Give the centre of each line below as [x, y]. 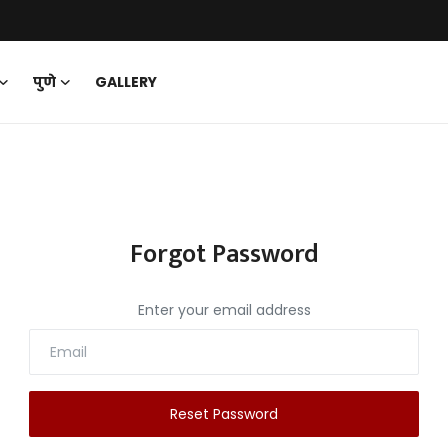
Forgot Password [224, 254]
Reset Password [224, 414]
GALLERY [126, 82]
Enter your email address [224, 310]
